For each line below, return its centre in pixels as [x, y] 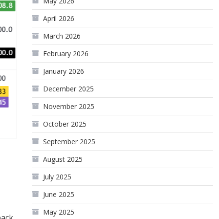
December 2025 [69, 89]
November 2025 [69, 106]
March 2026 [62, 36]
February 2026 [66, 54]
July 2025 [57, 177]
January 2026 [64, 71]
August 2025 [63, 159]
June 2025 [59, 194]
